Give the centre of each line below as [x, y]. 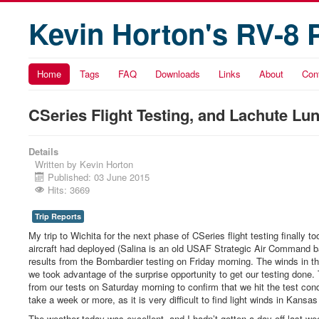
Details [43, 151]
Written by [57, 164]
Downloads [178, 74]
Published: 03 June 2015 [99, 177]
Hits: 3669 [69, 190]
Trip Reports [58, 216]
